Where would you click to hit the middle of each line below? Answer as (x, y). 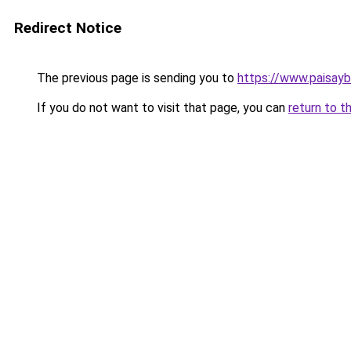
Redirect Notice (68, 28)
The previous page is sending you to (136, 78)
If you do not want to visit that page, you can (161, 108)
